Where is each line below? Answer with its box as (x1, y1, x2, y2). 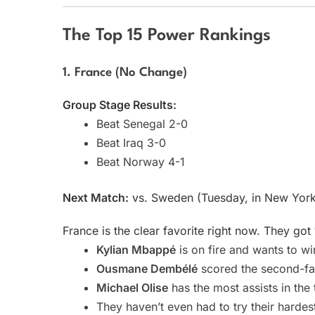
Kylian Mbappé (96, 243, 176, 257)
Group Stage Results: (63, 98, 176, 112)
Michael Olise (96, 281, 168, 295)
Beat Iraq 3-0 (96, 136, 166, 150)
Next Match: (63, 191, 129, 205)
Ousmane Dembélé (96, 262, 198, 276)
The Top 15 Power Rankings (63, 27, 271, 44)
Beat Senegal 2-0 (96, 117, 188, 131)
